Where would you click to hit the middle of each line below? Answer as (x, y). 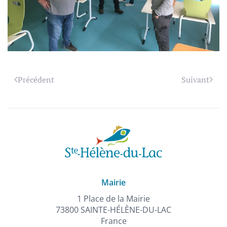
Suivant (195, 80)
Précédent (36, 80)
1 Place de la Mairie (113, 199)
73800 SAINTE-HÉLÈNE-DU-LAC (113, 210)
